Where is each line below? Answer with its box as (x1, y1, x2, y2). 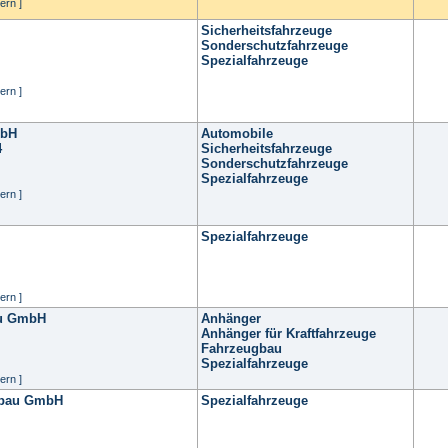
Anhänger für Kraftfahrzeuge (201, 326, 376, 341)
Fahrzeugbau (201, 341, 282, 356)
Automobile (201, 126, 273, 141)
